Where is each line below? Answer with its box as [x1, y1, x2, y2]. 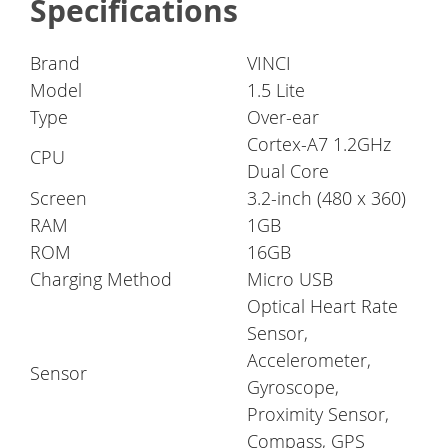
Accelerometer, [247, 348, 371, 373]
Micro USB [247, 267, 333, 292]
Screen [30, 186, 87, 211]
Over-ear [247, 105, 319, 130]
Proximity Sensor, [247, 402, 389, 427]
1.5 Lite [247, 78, 305, 103]
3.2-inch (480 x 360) [247, 186, 406, 211]
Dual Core [247, 159, 329, 184]
